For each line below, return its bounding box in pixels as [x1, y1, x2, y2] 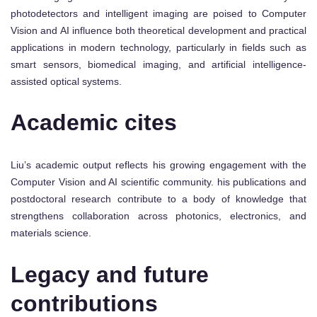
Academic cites [11, 110, 177, 136]
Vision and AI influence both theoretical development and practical [11, 24, 306, 36]
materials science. [11, 226, 91, 238]
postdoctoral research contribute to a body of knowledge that [11, 192, 306, 204]
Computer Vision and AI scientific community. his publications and [11, 175, 306, 188]
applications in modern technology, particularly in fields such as [11, 41, 306, 53]
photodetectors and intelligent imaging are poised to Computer [11, 7, 306, 19]
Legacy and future [11, 261, 209, 287]
